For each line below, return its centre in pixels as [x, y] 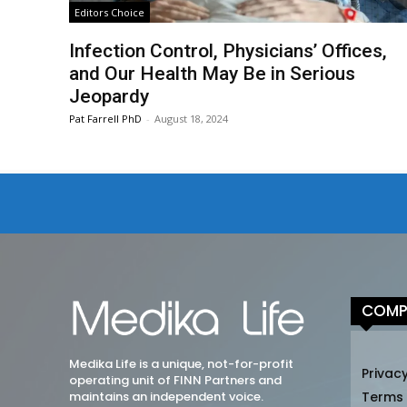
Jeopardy [109, 97]
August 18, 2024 [192, 119]
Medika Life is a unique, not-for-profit [181, 364]
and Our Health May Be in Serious [213, 74]
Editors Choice [110, 13]
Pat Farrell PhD [106, 119]
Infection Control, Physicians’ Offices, [228, 51]
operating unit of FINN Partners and [175, 381]
